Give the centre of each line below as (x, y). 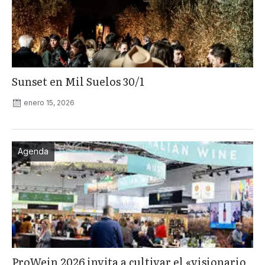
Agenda (33, 151)
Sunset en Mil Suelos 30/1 (78, 82)
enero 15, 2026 (49, 103)
